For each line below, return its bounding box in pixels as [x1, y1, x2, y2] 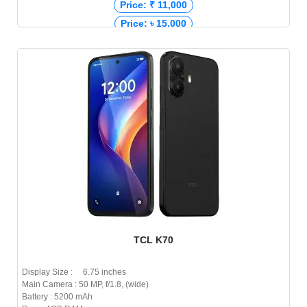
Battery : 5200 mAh [22, 292, 93, 302]
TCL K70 [134, 234, 173, 246]
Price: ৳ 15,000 [121, 18, 186, 29]
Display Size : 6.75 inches [22, 267, 126, 278]
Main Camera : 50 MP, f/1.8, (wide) [22, 280, 149, 290]
